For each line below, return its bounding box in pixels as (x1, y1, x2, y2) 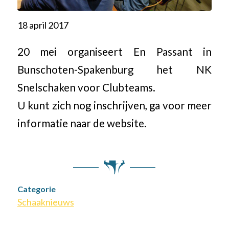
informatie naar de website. (17, 117, 147, 130)
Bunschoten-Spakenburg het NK (17, 63, 212, 76)
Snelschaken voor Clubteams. (17, 81, 155, 94)
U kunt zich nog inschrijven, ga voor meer (17, 99, 212, 112)
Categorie (17, 184, 56, 194)
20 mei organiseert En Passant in (17, 45, 212, 58)
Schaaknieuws (17, 196, 74, 208)
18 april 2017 (17, 19, 68, 31)
